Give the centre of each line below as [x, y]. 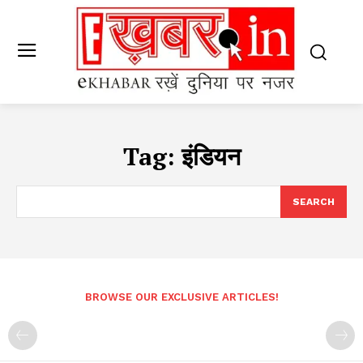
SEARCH [314, 202]
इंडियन [211, 157]
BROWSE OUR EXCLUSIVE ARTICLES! [181, 297]
